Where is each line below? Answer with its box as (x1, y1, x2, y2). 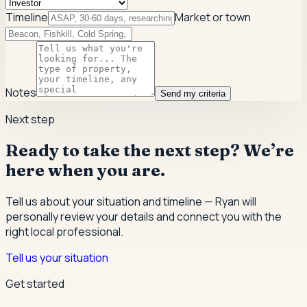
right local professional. (5, 224, 123, 240)
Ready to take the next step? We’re (5, 140, 294, 161)
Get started (5, 276, 64, 292)
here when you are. (5, 160, 165, 181)
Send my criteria (160, 88, 225, 99)
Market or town (175, 10, 251, 25)
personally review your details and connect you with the (5, 209, 282, 225)
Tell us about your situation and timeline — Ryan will (5, 194, 256, 210)
